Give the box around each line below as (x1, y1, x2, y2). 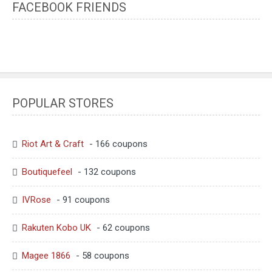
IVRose (22, 194, 51, 205)
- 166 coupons (87, 138, 148, 149)
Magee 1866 (22, 250, 70, 261)
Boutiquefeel (22, 166, 72, 177)
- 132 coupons (75, 166, 136, 177)
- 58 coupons (73, 250, 129, 261)
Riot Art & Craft (22, 138, 84, 149)
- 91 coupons (54, 194, 110, 205)
